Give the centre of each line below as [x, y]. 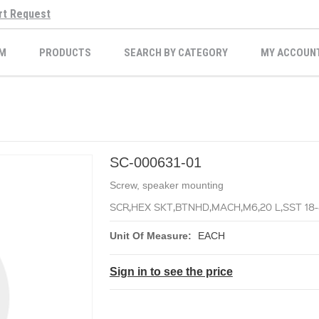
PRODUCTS [65, 53]
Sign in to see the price [171, 272]
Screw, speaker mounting [166, 185]
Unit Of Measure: [150, 236]
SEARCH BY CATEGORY [176, 53]
